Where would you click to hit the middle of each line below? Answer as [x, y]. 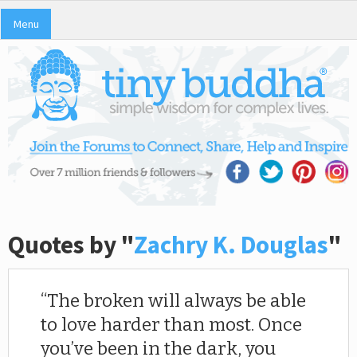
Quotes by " [71, 244]
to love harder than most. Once [171, 325]
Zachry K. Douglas [231, 244]
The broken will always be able [177, 301]
